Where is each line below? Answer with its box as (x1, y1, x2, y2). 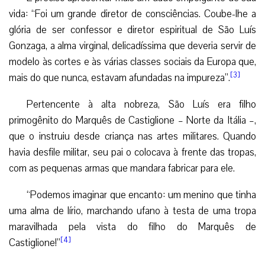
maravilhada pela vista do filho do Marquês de (9, 220, 256, 234)
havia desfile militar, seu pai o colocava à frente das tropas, (9, 146, 256, 160)
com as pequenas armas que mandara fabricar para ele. (9, 161, 235, 176)
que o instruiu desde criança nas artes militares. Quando (9, 130, 256, 144)
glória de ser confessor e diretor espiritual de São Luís (9, 23, 256, 37)
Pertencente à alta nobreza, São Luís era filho (27, 98, 256, 112)
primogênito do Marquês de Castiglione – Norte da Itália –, (9, 114, 256, 128)
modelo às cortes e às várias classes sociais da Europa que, (9, 55, 256, 69)
